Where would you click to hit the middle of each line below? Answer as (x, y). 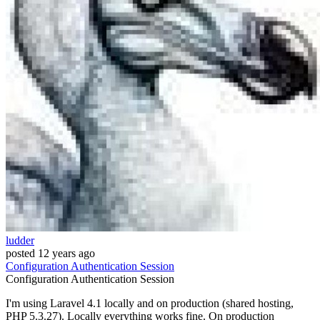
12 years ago (66, 254)
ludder (20, 241)
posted (20, 254)
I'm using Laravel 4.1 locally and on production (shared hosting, (150, 304)
